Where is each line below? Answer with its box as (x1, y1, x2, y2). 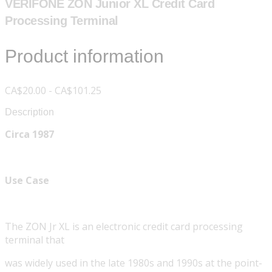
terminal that (5, 233, 64, 247)
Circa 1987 (5, 127, 54, 141)
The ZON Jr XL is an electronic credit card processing (5, 220, 243, 234)
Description (5, 107, 54, 118)
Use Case (5, 174, 49, 188)
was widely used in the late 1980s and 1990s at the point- (5, 256, 262, 270)
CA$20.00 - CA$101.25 (5, 84, 101, 98)
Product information (5, 46, 164, 67)
